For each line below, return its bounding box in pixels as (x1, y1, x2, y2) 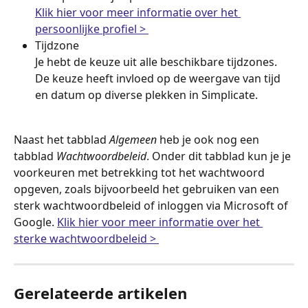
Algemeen (109, 131, 157, 147)
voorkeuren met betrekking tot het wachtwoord (14, 164, 267, 180)
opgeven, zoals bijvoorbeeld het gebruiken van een (14, 181, 282, 197)
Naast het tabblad (14, 131, 109, 147)
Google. (14, 214, 57, 230)
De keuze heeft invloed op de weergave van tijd (35, 71, 283, 87)
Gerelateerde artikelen (14, 282, 187, 303)
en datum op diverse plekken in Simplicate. (35, 87, 258, 103)
